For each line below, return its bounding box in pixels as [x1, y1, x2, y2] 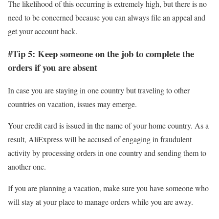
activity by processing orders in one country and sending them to [8, 147, 206, 158]
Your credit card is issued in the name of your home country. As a [8, 120, 209, 131]
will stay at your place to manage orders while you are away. [8, 196, 193, 207]
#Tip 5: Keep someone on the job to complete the [8, 47, 194, 61]
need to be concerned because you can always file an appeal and [8, 12, 205, 22]
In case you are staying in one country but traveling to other [8, 85, 190, 95]
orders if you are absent [8, 61, 97, 74]
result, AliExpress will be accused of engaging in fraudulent [8, 133, 192, 144]
